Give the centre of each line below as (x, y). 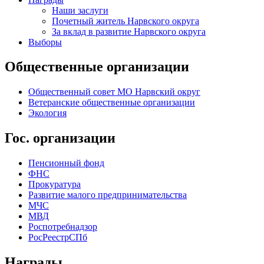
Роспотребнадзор (63, 227)
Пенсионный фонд (66, 163)
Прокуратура (55, 184)
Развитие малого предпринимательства (108, 195)
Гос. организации (60, 138)
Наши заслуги (80, 10)
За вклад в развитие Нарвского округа (129, 31)
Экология (47, 113)
